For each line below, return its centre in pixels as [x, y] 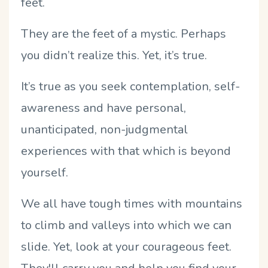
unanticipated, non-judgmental [104, 129]
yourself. [45, 172]
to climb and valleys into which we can [126, 225]
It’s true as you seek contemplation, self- [130, 86]
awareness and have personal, [103, 108]
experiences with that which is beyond [126, 151]
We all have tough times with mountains [132, 203]
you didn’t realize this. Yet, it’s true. [114, 55]
